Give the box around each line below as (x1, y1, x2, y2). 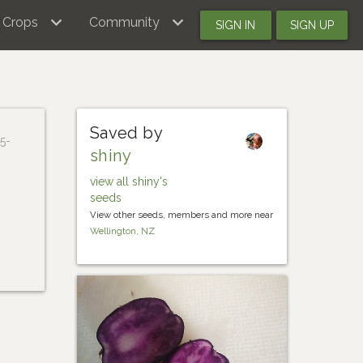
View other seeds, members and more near (89, 209, 273, 220)
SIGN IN (216, 19, 256, 32)
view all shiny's (89, 175, 168, 188)
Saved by (89, 123, 163, 143)
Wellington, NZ (89, 225, 155, 237)
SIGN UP (289, 19, 334, 32)
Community (88, 15, 160, 30)
